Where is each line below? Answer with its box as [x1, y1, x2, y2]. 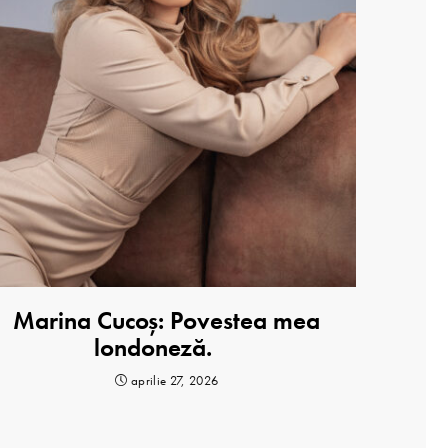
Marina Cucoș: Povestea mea [12, 305, 320, 337]
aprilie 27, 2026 [130, 372, 219, 388]
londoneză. [93, 332, 212, 364]
